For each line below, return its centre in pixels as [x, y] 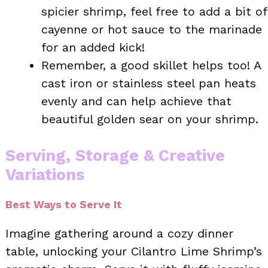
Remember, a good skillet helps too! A [151, 65]
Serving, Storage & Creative [115, 155]
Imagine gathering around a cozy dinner [119, 233]
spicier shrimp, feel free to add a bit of [154, 11]
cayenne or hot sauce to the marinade [152, 29]
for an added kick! [93, 47]
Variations [45, 174]
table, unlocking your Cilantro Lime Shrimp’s [134, 251]
